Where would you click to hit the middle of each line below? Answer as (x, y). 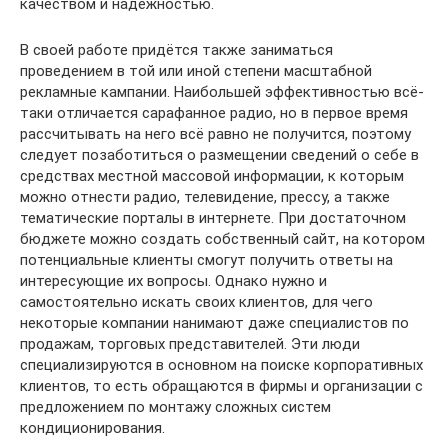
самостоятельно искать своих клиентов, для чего (196, 301)
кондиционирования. (92, 427)
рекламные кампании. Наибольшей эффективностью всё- (222, 91)
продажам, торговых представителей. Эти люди (190, 343)
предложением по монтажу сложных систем (175, 406)
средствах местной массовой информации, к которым (212, 175)
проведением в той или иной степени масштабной (196, 70)
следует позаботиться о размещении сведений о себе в (219, 154)
